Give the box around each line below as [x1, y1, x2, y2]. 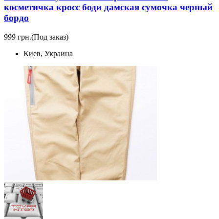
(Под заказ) [31, 33, 68, 42]
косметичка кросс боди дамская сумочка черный [4, 2, 213, 13]
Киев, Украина [23, 49, 73, 58]
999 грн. [4, 33, 31, 42]
